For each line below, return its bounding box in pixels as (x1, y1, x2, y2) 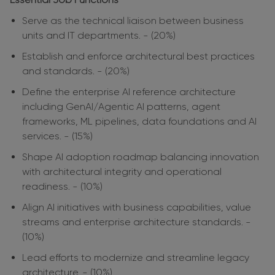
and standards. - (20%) (22, 65, 130, 77)
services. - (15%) (22, 130, 93, 142)
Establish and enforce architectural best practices (22, 50, 255, 63)
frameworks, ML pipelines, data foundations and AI (22, 115, 257, 128)
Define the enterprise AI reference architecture (22, 86, 236, 98)
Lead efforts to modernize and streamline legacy (22, 252, 249, 264)
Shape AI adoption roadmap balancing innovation (22, 151, 259, 163)
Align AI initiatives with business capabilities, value (22, 201, 251, 214)
